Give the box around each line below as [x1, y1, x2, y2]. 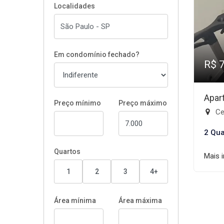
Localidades [54, 2, 95, 10]
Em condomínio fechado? [54, 50, 139, 58]
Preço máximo [118, 99, 167, 107]
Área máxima [118, 196, 162, 204]
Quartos [54, 147, 80, 155]
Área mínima [54, 196, 96, 204]
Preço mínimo [54, 99, 101, 107]
